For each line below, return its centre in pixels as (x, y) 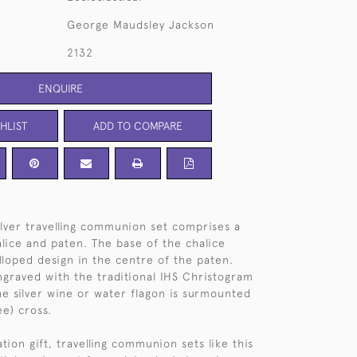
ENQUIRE (61, 88)
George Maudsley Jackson (140, 25)
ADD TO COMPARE (137, 126)
